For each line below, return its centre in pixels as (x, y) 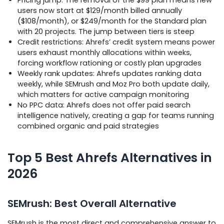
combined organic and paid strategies (88, 126)
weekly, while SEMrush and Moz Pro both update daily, (113, 84)
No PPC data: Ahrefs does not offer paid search (104, 105)
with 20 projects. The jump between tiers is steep (106, 31)
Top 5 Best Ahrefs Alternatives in (110, 158)
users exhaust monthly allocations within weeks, (104, 52)
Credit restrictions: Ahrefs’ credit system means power (116, 42)
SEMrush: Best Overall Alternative (92, 203)
